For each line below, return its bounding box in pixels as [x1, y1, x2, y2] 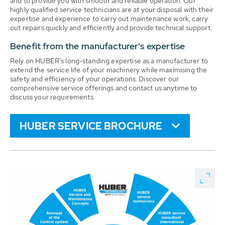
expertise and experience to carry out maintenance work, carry [10, 14, 208, 23]
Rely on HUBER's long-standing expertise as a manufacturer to [10, 56, 208, 65]
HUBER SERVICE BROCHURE [20, 120, 163, 133]
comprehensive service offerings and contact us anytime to [10, 83, 197, 92]
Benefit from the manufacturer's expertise [10, 40, 185, 52]
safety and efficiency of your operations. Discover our [10, 74, 179, 83]
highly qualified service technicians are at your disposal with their [10, 5, 214, 14]
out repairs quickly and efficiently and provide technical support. [10, 23, 212, 32]
